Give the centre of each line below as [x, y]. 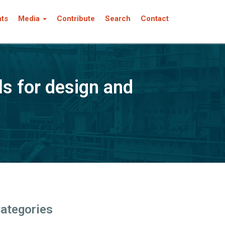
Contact [155, 19]
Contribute [76, 19]
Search [118, 19]
